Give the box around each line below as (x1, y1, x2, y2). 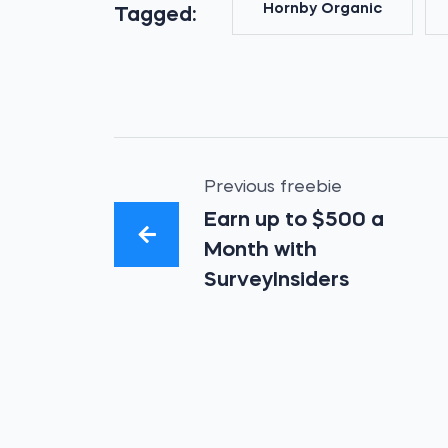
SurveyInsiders (204, 270, 350, 291)
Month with (204, 240, 318, 261)
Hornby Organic (263, 2, 383, 17)
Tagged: (114, 5, 197, 26)
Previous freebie (204, 179, 343, 196)
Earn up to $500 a (204, 210, 385, 231)
